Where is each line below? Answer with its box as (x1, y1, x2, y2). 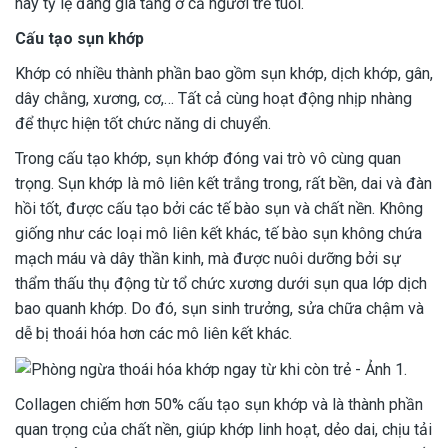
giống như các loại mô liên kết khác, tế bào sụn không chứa (15, 224, 422, 243)
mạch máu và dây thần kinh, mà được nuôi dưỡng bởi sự (15, 249, 401, 268)
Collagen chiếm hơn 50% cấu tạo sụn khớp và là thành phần (15, 395, 423, 415)
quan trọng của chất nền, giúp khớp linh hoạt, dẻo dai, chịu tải (15, 420, 432, 440)
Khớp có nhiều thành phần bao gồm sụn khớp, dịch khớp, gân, (15, 64, 433, 83)
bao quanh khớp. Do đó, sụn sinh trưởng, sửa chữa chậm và (15, 299, 424, 318)
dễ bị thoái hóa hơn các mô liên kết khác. (15, 324, 292, 343)
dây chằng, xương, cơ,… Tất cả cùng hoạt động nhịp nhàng (15, 89, 412, 108)
